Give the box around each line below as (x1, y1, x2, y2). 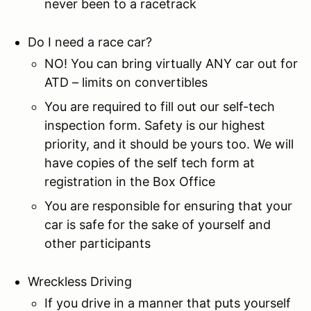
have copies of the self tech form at (44, 155, 255, 170)
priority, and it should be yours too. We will (44, 136, 294, 151)
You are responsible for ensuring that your (44, 198, 292, 213)
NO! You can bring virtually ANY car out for (44, 56, 298, 71)
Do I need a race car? (28, 34, 152, 49)
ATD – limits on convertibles (44, 74, 208, 90)
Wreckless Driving (28, 274, 132, 289)
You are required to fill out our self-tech (44, 99, 275, 114)
